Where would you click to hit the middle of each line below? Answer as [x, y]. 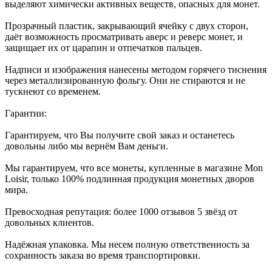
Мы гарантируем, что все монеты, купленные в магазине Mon [134, 168]
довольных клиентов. [49, 222]
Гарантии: [26, 113]
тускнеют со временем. [53, 91]
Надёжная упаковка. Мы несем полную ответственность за [127, 244]
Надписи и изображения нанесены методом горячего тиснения [136, 69]
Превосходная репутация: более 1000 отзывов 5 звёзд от [121, 211]
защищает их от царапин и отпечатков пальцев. [104, 47]
